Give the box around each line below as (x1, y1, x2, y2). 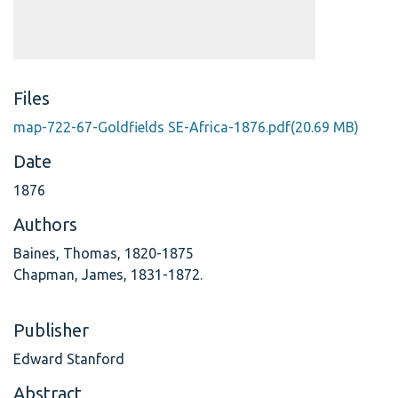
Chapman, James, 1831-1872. (13, 267, 203, 283)
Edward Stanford (13, 351, 124, 367)
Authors (13, 214, 77, 235)
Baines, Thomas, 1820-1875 (13, 245, 194, 261)
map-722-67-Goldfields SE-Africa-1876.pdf (13, 119, 291, 135)
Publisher (13, 320, 89, 340)
